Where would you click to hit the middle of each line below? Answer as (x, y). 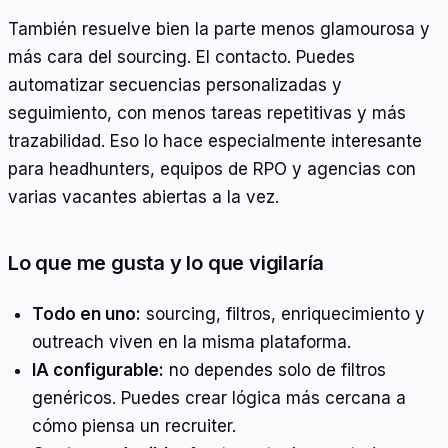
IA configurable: (97, 369)
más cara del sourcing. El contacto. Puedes (181, 57)
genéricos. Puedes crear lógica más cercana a (218, 397)
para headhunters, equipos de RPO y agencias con (212, 169)
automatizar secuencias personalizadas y (175, 85)
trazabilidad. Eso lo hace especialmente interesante (215, 141)
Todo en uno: (86, 313)
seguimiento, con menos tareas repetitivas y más (207, 113)
